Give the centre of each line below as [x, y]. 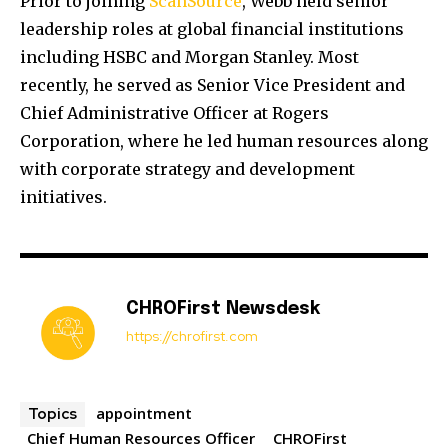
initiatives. [63, 197]
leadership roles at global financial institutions [212, 29]
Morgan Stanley [247, 57]
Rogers [300, 113]
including [61, 57]
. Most [334, 57]
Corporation [70, 141]
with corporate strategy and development [187, 169]
